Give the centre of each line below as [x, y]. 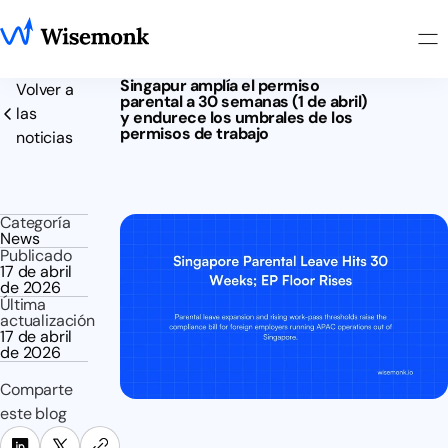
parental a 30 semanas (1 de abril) [243, 101]
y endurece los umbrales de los [236, 117]
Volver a [45, 89]
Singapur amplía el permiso [220, 85]
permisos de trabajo [194, 133]
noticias [44, 137]
